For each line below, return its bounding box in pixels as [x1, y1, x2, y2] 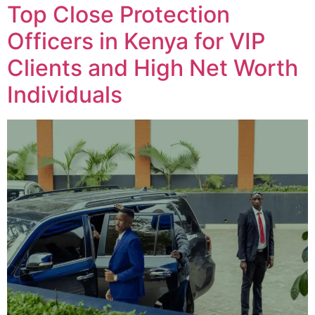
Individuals [7, 80, 122, 108]
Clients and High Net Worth [7, 53, 298, 82]
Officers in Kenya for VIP [7, 27, 265, 55]
